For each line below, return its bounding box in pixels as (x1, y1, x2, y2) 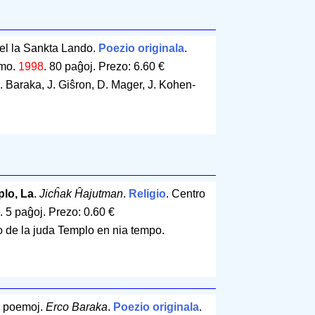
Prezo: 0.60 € (48, 206, 115, 219)
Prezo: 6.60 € (98, 60, 165, 73)
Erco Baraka (45, 301, 108, 314)
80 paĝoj (49, 60, 93, 73)
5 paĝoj (5, 206, 43, 219)
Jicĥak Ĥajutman (39, 188, 123, 200)
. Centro (165, 188, 205, 200)
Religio (128, 188, 166, 200)
